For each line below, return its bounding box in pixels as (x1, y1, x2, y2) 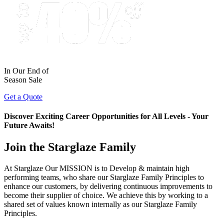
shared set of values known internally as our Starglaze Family (4, 200, 197, 209)
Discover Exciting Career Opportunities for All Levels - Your (4, 111, 208, 120)
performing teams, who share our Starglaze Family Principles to (4, 173, 204, 182)
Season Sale (4, 75, 42, 84)
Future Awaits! (4, 120, 54, 129)
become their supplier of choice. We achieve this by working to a (4, 191, 208, 200)
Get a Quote (4, 92, 42, 101)
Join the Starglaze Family (4, 140, 136, 154)
